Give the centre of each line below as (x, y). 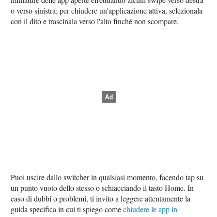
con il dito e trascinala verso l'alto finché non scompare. (95, 21)
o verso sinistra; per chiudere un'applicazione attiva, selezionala (107, 11)
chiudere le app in (150, 209)
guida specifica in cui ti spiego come (67, 209)
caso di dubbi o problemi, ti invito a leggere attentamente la (101, 199)
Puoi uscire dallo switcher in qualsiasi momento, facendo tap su (107, 177)
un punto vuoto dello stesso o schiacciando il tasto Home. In (102, 188)
